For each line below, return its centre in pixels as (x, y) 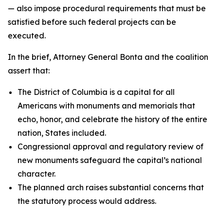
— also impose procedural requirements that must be (107, 8)
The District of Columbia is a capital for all (96, 92)
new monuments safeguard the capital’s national (110, 160)
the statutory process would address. (87, 201)
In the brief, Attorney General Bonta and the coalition (108, 57)
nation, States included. (62, 133)
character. (36, 174)
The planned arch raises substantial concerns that (111, 187)
